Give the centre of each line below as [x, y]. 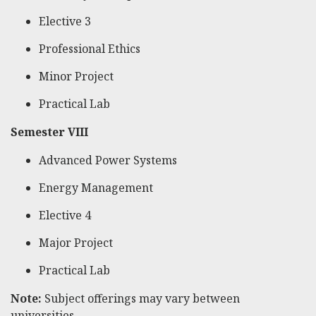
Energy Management [96, 188]
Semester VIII [49, 132]
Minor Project [76, 77]
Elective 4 [65, 215]
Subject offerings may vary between [141, 299]
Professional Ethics [90, 49]
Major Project [76, 243]
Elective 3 [65, 22]
